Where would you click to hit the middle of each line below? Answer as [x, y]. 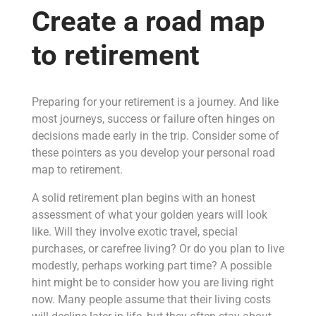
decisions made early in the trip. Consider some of [155, 135]
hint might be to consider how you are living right [152, 282]
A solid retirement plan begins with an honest [143, 197]
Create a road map [148, 21]
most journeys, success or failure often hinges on [153, 119]
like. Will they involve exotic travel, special [134, 231]
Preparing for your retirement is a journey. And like [155, 102]
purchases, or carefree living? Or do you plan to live [158, 248]
